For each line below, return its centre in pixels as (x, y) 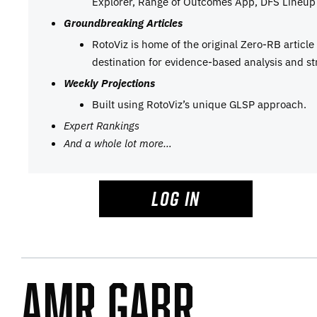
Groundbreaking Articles (123, 23)
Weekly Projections (109, 83)
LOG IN (176, 199)
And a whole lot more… (118, 143)
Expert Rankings (102, 126)
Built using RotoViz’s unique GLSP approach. (199, 104)
